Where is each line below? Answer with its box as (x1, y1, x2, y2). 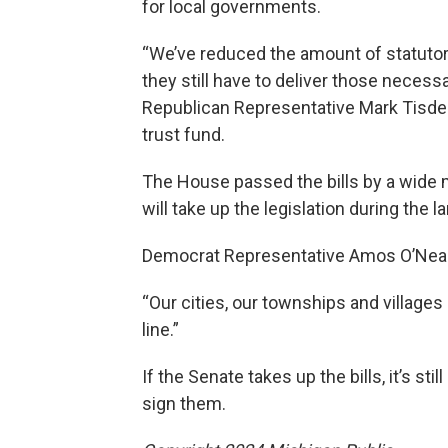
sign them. (142, 393, 226, 415)
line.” (142, 319, 179, 341)
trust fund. (142, 124, 225, 146)
